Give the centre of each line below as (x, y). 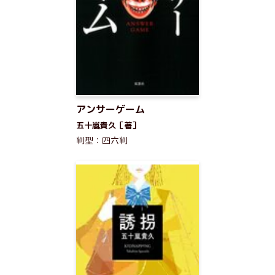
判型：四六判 (102, 140)
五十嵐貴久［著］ (108, 125)
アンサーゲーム (110, 109)
